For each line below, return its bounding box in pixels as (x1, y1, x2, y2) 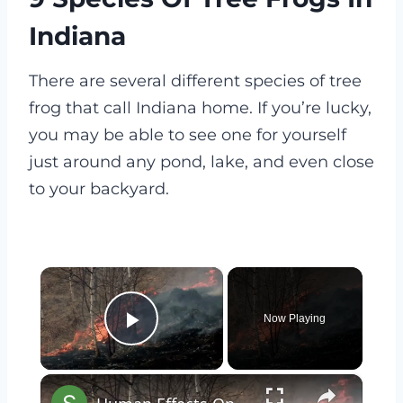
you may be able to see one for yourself (29, 125, 346, 145)
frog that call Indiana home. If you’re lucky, (29, 98, 372, 118)
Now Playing (264, 312, 327, 325)
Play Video (131, 329, 262, 360)
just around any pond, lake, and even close (29, 152, 374, 172)
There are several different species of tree (29, 71, 362, 91)
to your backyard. (29, 179, 169, 199)
